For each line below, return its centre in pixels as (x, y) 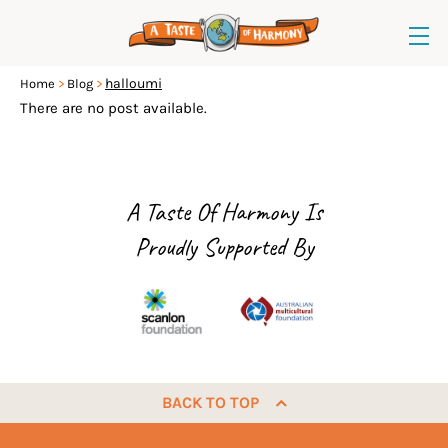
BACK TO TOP (210, 402)
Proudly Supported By (224, 247)
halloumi (133, 84)
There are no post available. (113, 108)
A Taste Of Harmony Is (224, 212)
